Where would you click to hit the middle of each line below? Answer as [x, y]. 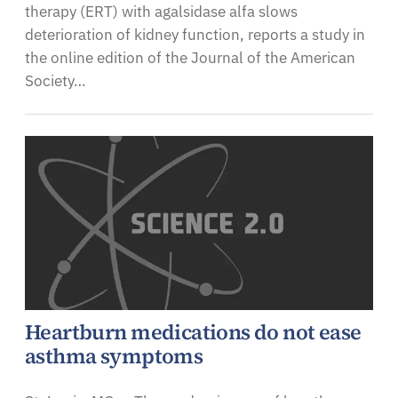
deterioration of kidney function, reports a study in [195, 35]
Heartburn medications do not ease [193, 333]
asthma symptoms [114, 357]
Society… [56, 81]
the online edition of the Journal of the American [190, 58]
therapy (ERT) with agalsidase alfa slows [161, 12]
